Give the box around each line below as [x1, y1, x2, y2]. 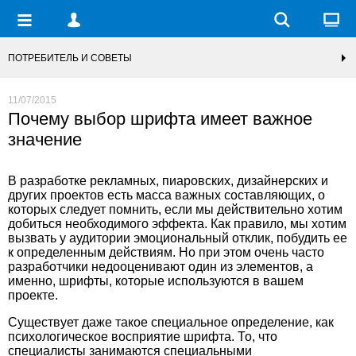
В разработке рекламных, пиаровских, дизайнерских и [8, 174, 328, 188]
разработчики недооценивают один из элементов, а [8, 260, 313, 273]
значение [8, 130, 82, 149]
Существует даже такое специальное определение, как [8, 315, 334, 329]
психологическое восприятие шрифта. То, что [8, 330, 277, 343]
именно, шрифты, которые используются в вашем [8, 274, 304, 288]
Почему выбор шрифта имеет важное [8, 109, 312, 129]
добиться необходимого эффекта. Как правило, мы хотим [8, 217, 346, 230]
